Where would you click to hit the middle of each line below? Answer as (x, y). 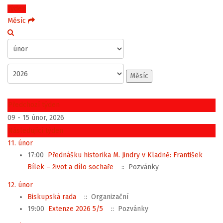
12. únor (20, 185)
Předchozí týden (34, 105)
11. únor (20, 143)
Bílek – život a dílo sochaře (70, 167)
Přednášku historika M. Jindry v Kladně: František (125, 155)
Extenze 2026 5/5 (76, 209)
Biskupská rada (52, 197)
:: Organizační (104, 197)
